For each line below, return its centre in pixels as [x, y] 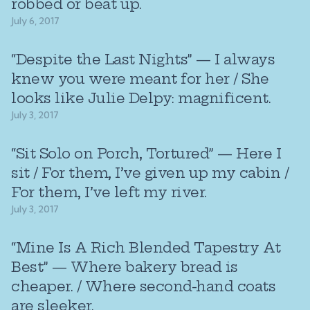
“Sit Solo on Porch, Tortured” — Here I [146, 153]
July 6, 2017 [35, 21]
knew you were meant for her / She [140, 79]
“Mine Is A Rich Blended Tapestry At [146, 247]
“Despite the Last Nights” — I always [143, 59]
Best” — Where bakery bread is [125, 267]
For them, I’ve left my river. [109, 192]
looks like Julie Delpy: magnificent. [141, 98]
